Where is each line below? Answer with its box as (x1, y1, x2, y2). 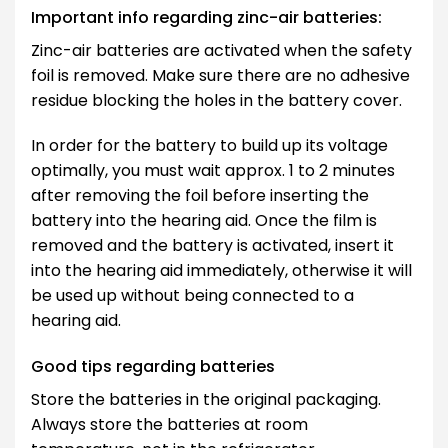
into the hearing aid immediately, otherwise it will (31, 259, 412, 283)
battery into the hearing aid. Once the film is (31, 209, 377, 233)
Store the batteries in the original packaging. (31, 388, 381, 412)
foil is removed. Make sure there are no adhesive (31, 63, 410, 87)
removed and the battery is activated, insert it (31, 234, 394, 258)
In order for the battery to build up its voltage (31, 134, 388, 158)
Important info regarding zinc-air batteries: (31, 5, 382, 29)
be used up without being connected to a (31, 284, 354, 308)
